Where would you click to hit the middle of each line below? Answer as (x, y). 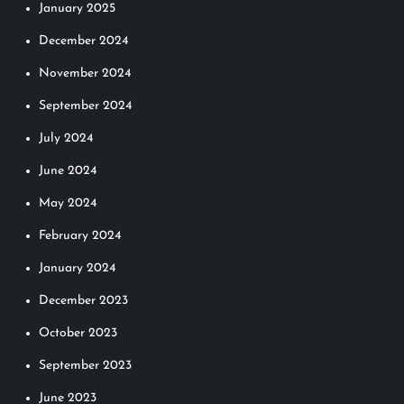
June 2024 (68, 170)
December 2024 (84, 41)
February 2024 (80, 235)
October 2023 (78, 333)
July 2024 (66, 138)
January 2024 (78, 268)
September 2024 (86, 106)
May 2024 (68, 203)
